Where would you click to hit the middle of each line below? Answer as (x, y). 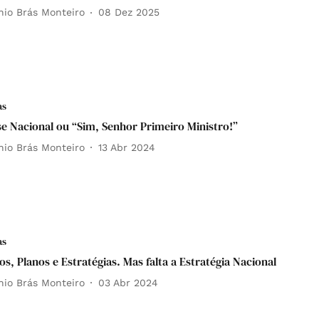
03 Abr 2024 (128, 282)
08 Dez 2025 (129, 12)
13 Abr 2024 (126, 147)
